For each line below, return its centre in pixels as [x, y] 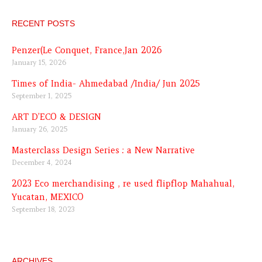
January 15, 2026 [39, 62]
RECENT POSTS [43, 24]
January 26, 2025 [39, 129]
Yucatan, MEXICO [48, 197]
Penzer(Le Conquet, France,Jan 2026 [87, 50]
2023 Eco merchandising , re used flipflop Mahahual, [123, 183]
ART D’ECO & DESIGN [56, 117]
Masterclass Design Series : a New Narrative [103, 150]
